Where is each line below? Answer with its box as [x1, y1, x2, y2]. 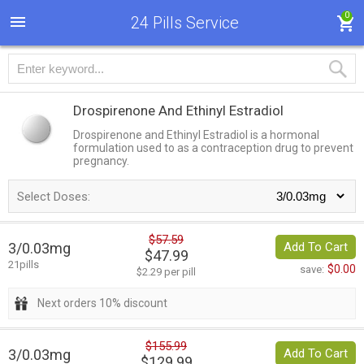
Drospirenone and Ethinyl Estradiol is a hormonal [73, 128, 319, 141]
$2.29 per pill [136, 266, 196, 279]
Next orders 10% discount [37, 297, 167, 310]
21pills [8, 258, 39, 271]
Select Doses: [17, 189, 90, 205]
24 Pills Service [130, 13, 239, 32]
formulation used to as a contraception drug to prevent [73, 141, 353, 154]
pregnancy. [73, 154, 129, 167]
